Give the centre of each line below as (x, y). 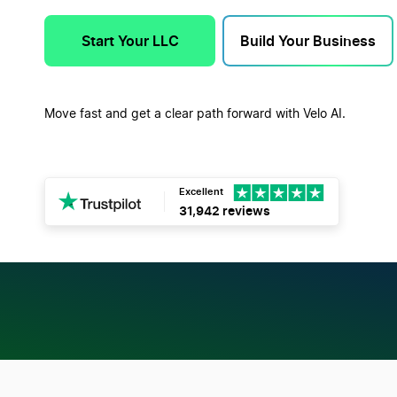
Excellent (201, 192)
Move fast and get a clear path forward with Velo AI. (195, 114)
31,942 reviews (225, 210)
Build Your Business (308, 40)
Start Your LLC (130, 40)
